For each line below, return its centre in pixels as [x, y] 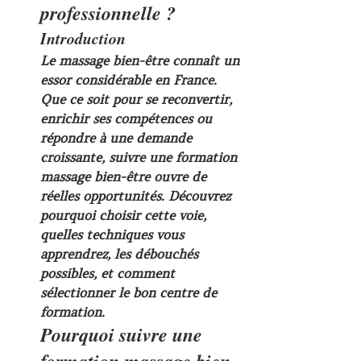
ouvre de [180, 176]
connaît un [206, 60]
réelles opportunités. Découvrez [137, 196]
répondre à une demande [118, 138]
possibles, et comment [110, 273]
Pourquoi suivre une [124, 334]
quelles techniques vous [114, 234]
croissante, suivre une [108, 157]
